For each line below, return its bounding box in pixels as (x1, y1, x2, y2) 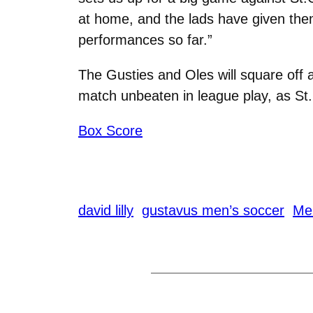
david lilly (78, 202, 133, 218)
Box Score (78, 122, 143, 138)
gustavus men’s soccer (142, 202, 284, 218)
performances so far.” (78, 31, 212, 48)
